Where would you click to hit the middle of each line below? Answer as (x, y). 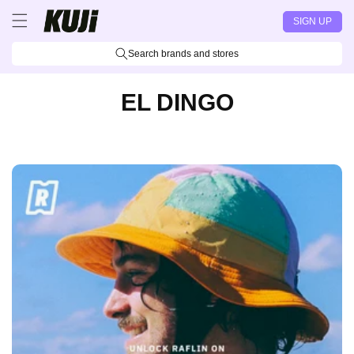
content (43, 24)
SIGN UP (313, 21)
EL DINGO (177, 103)
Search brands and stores (183, 53)
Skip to (41, 10)
